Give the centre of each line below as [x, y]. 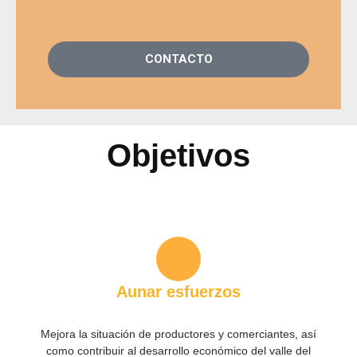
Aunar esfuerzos [178, 291]
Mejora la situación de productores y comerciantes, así [178, 334]
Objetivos [178, 155]
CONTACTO [178, 59]
